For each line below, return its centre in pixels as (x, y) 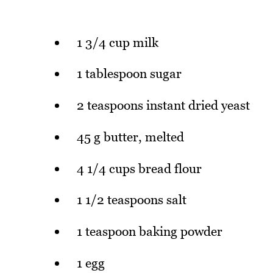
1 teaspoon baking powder (149, 232)
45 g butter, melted (130, 136)
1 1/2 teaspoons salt (131, 200)
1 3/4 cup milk (117, 42)
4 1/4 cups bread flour (139, 168)
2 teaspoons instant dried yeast (163, 105)
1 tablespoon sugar (129, 74)
